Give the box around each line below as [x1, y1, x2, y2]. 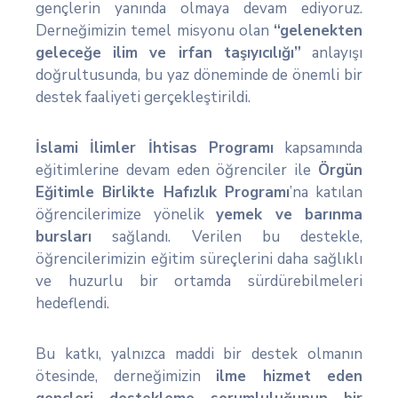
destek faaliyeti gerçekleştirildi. [36, 87, 251, 107]
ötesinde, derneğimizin [36, 366, 216, 386]
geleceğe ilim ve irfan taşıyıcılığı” [36, 43, 301, 63]
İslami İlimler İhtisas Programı [36, 138, 274, 158]
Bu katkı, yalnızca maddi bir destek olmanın [36, 344, 362, 364]
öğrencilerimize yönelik [36, 204, 216, 225]
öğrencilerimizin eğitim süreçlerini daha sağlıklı [36, 249, 362, 269]
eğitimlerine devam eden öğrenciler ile [36, 160, 318, 180]
